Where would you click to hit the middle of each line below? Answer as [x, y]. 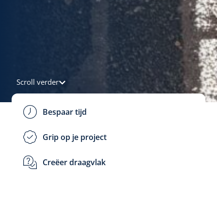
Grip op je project [75, 137]
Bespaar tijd [65, 112]
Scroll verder [38, 82]
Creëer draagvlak [74, 163]
